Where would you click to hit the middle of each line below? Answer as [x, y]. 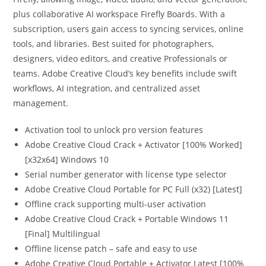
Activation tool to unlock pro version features [114, 130]
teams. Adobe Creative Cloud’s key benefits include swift [125, 73]
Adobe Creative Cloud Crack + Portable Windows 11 [127, 219]
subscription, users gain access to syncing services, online [129, 29]
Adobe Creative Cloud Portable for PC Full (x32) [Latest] [134, 189]
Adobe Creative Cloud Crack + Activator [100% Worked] [134, 145]
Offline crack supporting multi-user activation [116, 204]
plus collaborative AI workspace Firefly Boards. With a [119, 14]
